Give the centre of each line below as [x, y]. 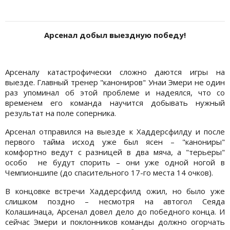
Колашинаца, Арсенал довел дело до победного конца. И [115, 212]
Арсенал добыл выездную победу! [115, 35]
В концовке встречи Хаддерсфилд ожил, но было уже [115, 191]
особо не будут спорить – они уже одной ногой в [115, 162]
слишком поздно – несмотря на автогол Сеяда [115, 202]
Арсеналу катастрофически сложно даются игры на [115, 72]
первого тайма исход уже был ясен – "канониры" [115, 142]
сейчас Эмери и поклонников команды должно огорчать [115, 222]
